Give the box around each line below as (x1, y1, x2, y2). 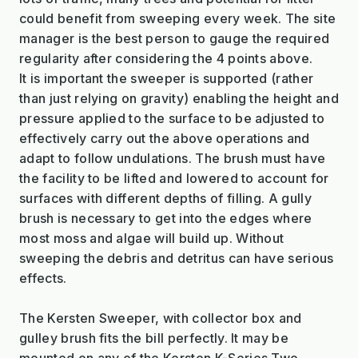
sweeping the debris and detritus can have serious (19, 249, 334, 266)
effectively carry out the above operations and (19, 129, 310, 146)
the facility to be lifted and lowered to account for (19, 169, 329, 186)
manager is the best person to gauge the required (19, 30, 330, 46)
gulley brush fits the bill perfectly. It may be (19, 329, 289, 346)
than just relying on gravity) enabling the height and (19, 89, 339, 106)
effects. (19, 269, 67, 286)
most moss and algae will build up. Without (19, 229, 284, 246)
